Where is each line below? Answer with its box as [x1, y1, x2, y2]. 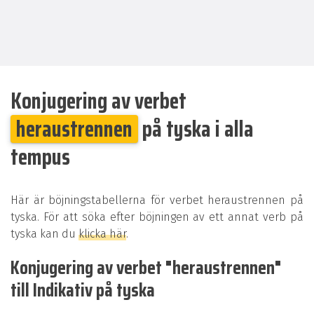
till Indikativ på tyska [11, 275, 155, 305]
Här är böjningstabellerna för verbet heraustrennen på [11, 193, 303, 207]
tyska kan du [11, 227, 78, 240]
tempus [11, 139, 70, 175]
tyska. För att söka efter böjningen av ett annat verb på [11, 210, 303, 224]
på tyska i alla [138, 111, 254, 146]
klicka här [78, 227, 126, 240]
